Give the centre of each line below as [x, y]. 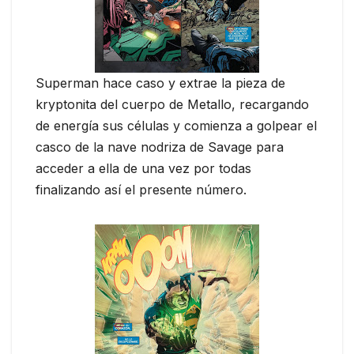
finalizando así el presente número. [141, 190]
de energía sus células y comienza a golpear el [176, 126]
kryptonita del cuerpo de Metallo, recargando [172, 105]
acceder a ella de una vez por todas [143, 169]
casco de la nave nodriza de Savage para [160, 147]
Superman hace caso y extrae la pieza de [160, 83]
